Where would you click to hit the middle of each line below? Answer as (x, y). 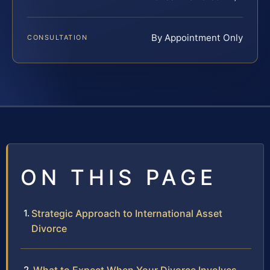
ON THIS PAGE (119, 177)
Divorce (49, 229)
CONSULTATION (58, 38)
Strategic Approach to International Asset (127, 214)
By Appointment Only (197, 38)
